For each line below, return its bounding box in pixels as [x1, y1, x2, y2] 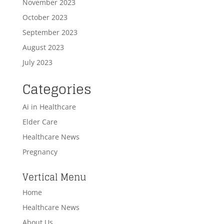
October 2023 [22, 12, 67, 22]
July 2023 [22, 57, 52, 67]
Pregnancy [22, 147, 57, 157]
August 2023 [22, 42, 64, 52]
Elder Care [22, 117, 57, 127]
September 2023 [22, 27, 77, 37]
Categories [22, 77, 91, 101]
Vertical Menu [22, 169, 86, 185]
